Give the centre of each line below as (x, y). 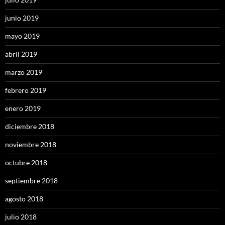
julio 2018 (21, 217)
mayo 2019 (22, 36)
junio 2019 (22, 18)
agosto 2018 (24, 199)
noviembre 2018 (31, 145)
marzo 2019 (24, 72)
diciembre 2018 (30, 127)
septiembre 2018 (31, 181)
